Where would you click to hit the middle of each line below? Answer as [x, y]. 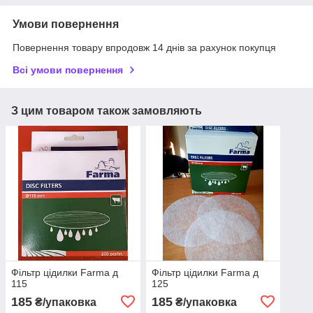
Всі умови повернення [68, 70]
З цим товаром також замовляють [107, 111]
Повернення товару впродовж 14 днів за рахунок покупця [144, 48]
